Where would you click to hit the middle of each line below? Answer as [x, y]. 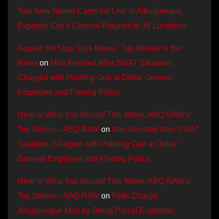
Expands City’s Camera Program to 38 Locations [102, 25]
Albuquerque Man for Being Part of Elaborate [95, 210]
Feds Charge [135, 196]
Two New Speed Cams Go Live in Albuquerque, [100, 11]
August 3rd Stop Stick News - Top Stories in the [99, 48]
